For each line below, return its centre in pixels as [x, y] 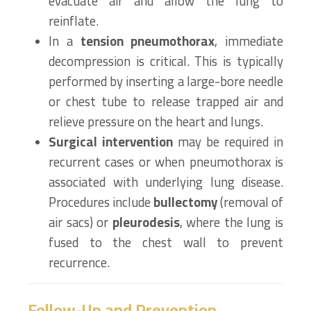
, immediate [249, 41]
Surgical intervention [111, 142]
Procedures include [101, 202]
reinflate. [74, 21]
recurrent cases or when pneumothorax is [166, 162]
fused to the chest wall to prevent [166, 243]
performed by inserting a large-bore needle [166, 82]
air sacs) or [81, 222]
